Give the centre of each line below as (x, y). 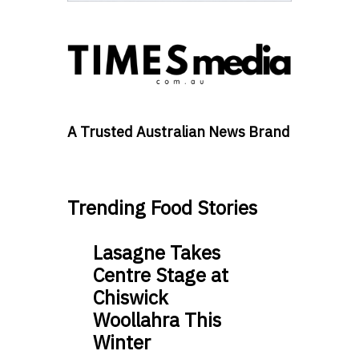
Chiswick (131, 297)
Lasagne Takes (157, 252)
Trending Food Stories (162, 207)
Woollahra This (157, 319)
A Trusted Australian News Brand (179, 131)
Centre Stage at (161, 274)
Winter (122, 342)
